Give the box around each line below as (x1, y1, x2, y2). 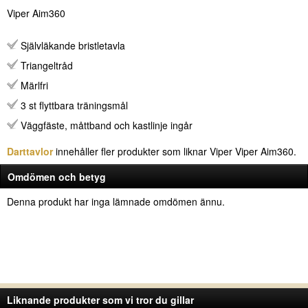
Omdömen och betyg (8, 170, 106, 184)
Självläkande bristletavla (18, 38, 125, 52)
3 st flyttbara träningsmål (18, 98, 128, 112)
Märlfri (18, 78, 48, 92)
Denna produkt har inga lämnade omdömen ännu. (7, 195, 225, 208)
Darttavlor (7, 144, 53, 158)
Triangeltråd (18, 58, 73, 72)
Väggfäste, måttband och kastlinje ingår (18, 118, 192, 132)
